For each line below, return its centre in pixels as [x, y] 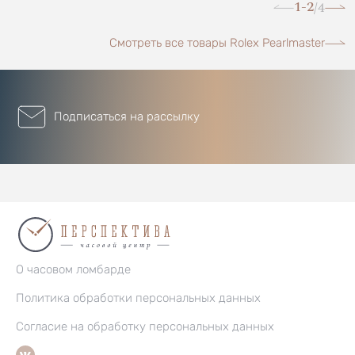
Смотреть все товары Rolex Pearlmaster [217, 42]
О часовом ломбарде [73, 269]
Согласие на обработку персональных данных [145, 326]
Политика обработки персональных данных [138, 298]
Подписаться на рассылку [127, 117]
